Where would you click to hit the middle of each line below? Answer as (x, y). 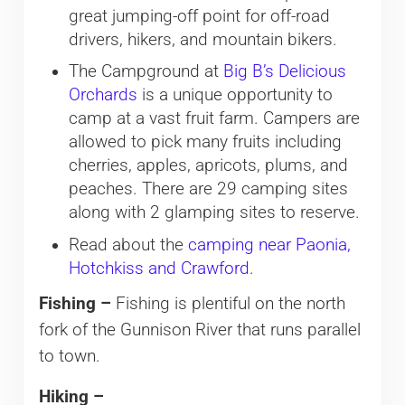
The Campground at (146, 72)
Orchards (103, 95)
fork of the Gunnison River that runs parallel (199, 330)
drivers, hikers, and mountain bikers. (202, 40)
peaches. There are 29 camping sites (208, 189)
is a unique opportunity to (235, 95)
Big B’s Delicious (284, 72)
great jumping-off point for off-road (199, 17)
